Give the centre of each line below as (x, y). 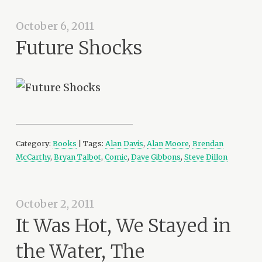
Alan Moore (168, 143)
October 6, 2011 (55, 26)
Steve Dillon (206, 157)
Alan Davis (125, 143)
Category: (35, 143)
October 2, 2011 (55, 204)
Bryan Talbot (78, 157)
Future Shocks (79, 48)
